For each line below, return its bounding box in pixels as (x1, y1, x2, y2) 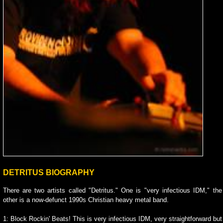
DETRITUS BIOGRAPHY (2, 168, 95, 177)
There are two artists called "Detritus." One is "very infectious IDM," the (2, 187, 222, 194)
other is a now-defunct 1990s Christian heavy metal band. (2, 196, 169, 204)
